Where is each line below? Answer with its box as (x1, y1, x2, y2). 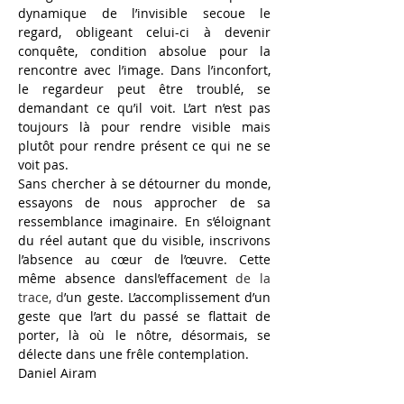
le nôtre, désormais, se (115, 326, 271, 344)
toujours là (18, 117, 90, 135)
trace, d (18, 288, 65, 306)
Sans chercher (18, 174, 106, 192)
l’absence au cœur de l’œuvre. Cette (18, 250, 271, 268)
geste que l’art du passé (18, 307, 179, 325)
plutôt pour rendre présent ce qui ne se (18, 136, 271, 154)
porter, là (18, 326, 80, 344)
